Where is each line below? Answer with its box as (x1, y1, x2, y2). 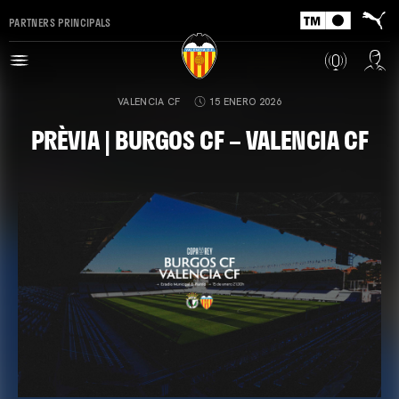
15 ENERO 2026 (208, 95, 281, 108)
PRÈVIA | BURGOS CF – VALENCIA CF (30, 120, 369, 159)
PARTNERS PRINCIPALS (9, 13, 111, 30)
